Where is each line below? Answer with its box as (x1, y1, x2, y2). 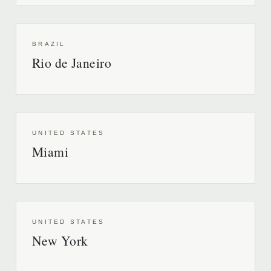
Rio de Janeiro (32, 54, 112, 71)
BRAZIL (32, 41, 66, 47)
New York (32, 232, 88, 249)
